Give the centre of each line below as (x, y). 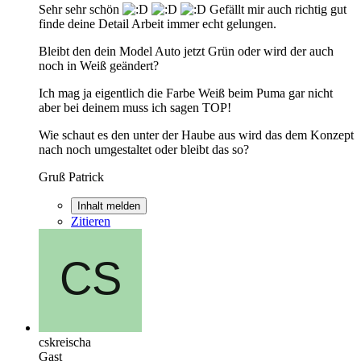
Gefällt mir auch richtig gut (276, 9)
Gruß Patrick (71, 176)
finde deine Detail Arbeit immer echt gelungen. (158, 23)
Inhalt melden (109, 205)
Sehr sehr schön (81, 9)
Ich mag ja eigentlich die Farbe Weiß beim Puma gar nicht (186, 93)
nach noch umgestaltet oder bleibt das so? (144, 149)
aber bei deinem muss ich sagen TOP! (135, 107)
